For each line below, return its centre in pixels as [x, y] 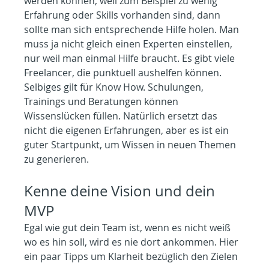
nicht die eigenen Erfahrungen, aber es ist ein [128, 130]
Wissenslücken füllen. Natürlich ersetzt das [122, 116]
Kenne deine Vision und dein [122, 190]
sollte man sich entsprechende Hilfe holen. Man [133, 29]
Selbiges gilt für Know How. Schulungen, [115, 87]
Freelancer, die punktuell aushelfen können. [124, 72]
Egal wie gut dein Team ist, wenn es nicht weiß [129, 227]
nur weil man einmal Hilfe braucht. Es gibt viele [131, 58]
